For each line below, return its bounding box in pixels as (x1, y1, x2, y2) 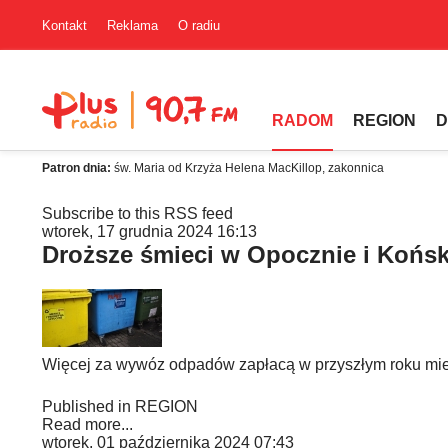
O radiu (178, 17, 220, 33)
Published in (42, 398, 131, 415)
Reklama (107, 17, 158, 33)
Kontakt (42, 17, 87, 33)
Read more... (42, 416, 133, 433)
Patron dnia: (42, 161, 114, 175)
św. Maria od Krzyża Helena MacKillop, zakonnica (114, 161, 384, 175)
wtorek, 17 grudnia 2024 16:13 (42, 223, 257, 240)
